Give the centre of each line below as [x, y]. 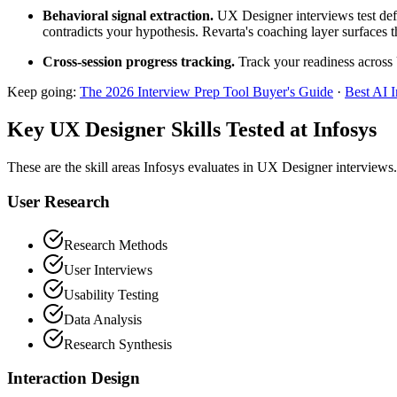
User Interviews [108, 269]
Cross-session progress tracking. [139, 62]
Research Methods [116, 245]
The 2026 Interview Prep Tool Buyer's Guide [206, 92]
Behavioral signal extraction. [128, 16]
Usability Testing [111, 294]
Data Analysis [103, 319]
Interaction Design [74, 378]
